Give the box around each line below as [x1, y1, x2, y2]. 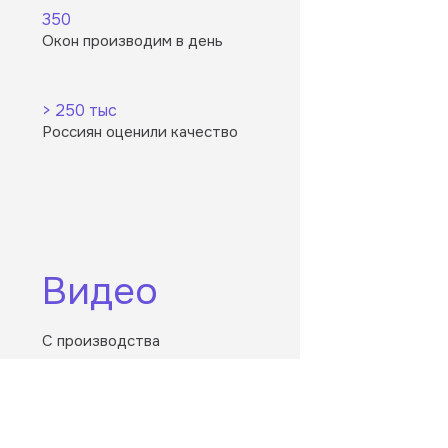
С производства [42, 330, 160, 351]
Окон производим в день [42, 30, 223, 51]
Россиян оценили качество [42, 121, 238, 142]
